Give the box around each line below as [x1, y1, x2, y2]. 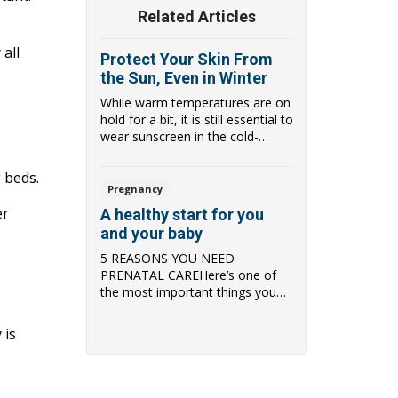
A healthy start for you [100, 204, 264, 224]
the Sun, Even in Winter [100, 68, 267, 88]
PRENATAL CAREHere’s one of [100, 266, 276, 283]
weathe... [100, 145, 151, 163]
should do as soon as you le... [100, 299, 270, 317]
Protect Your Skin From [100, 50, 273, 69]
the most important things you [100, 283, 276, 300]
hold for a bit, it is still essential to [100, 111, 293, 129]
